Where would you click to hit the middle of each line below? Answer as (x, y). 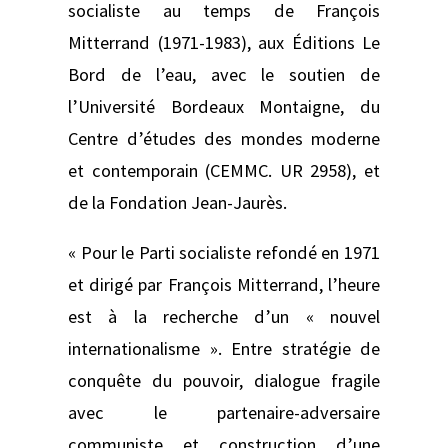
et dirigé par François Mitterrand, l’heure (224, 285)
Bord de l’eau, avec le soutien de (224, 74)
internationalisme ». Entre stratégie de (224, 349)
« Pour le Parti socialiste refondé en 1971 (224, 253)
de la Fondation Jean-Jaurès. (179, 202)
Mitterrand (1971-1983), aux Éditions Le (224, 42)
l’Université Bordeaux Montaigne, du (224, 106)
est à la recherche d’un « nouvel (224, 317)
